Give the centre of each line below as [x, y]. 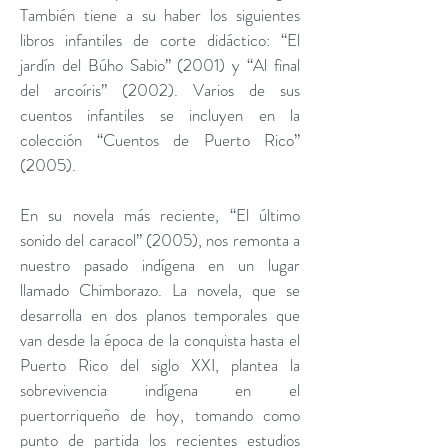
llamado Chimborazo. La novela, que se [160, 290]
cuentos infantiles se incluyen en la [160, 115]
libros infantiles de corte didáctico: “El [160, 40]
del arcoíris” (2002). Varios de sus [160, 90]
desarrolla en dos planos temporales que [160, 315]
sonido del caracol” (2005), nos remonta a [160, 240]
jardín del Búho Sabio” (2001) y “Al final [160, 65]
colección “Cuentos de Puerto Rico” [160, 140]
